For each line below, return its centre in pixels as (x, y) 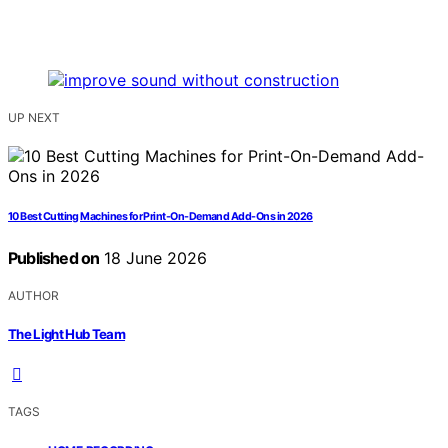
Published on (54, 258)
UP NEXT (34, 118)
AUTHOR (33, 296)
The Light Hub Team (67, 333)
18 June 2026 (153, 258)
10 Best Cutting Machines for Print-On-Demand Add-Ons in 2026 (160, 217)
